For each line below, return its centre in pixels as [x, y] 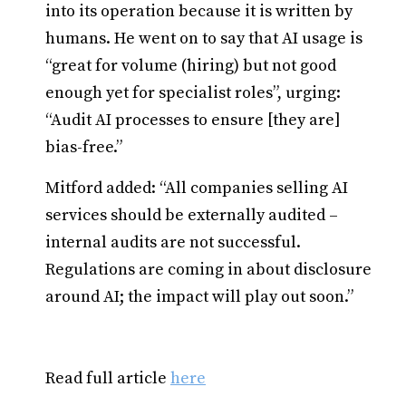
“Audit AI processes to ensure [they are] [193, 120]
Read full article [108, 378]
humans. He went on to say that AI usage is [204, 39]
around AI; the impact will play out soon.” [199, 297]
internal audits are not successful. [173, 242]
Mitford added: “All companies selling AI [197, 188]
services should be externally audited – [192, 215]
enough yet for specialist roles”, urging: [193, 93]
